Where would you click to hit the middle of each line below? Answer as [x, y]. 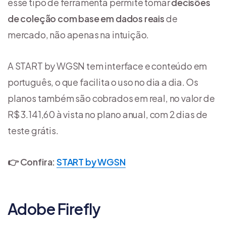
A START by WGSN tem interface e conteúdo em [107, 66]
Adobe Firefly [54, 209]
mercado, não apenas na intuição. [78, 35]
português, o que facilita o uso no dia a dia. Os [103, 82]
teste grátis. [33, 131]
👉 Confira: [32, 162]
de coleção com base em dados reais [87, 19]
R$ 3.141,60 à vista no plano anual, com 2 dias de [108, 115]
